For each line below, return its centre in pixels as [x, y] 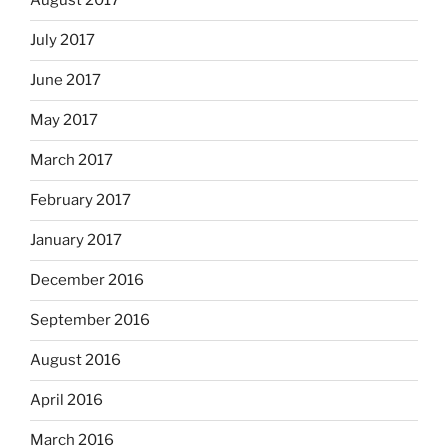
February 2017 [80, 200]
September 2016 [90, 320]
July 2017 [62, 40]
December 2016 [87, 280]
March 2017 [71, 160]
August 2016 [75, 360]
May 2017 [64, 120]
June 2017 [65, 80]
